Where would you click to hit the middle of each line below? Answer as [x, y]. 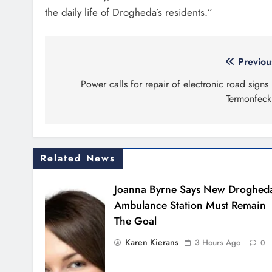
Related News [78, 158]
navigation [92, 86]
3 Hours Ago [217, 242]
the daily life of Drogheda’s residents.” [129, 12]
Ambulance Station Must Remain [190, 205]
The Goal [135, 221]
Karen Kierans [151, 242]
